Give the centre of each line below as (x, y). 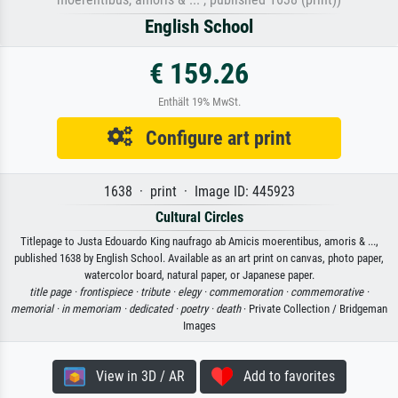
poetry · (198, 308)
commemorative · (330, 291)
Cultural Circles (199, 217)
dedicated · (155, 308)
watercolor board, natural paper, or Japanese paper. (199, 275)
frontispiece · (110, 291)
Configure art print (211, 137)
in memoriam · (95, 308)
